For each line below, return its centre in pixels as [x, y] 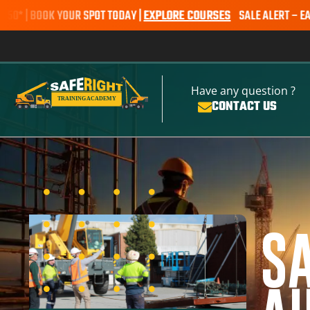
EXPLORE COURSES [146, 16]
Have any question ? [243, 91]
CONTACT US [245, 107]
